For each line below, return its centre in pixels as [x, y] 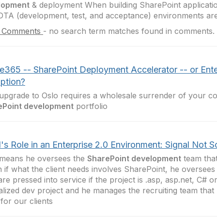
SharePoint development [134, 158]
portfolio [91, 106]
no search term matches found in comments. [132, 31]
